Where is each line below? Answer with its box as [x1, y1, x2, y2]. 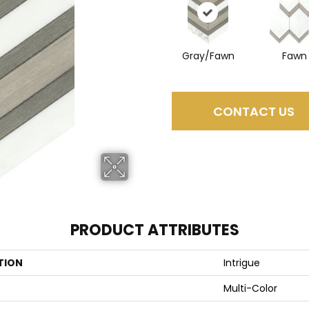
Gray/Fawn [181, 49, 235, 63]
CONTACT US [212, 102, 295, 120]
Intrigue [223, 256, 260, 270]
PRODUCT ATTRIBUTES [70, 219, 239, 241]
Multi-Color [223, 281, 277, 296]
